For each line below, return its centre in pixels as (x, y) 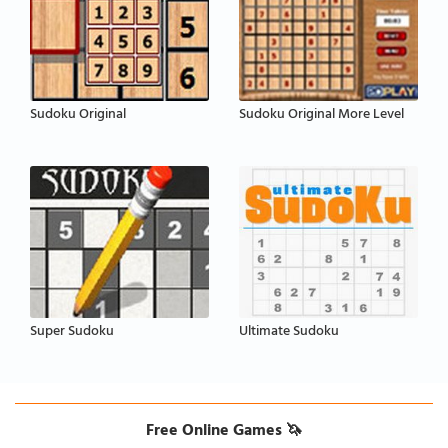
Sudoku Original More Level (321, 116)
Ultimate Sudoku (289, 332)
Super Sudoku (72, 332)
